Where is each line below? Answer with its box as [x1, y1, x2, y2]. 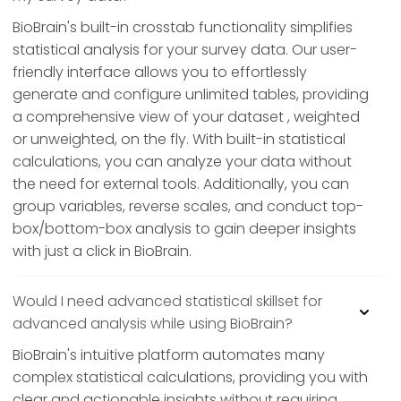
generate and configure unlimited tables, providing [13, 84, 369, 106]
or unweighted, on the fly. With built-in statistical [13, 129, 346, 150]
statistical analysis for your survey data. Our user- [13, 39, 357, 61]
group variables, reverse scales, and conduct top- [13, 196, 363, 218]
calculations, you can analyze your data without [13, 151, 352, 173]
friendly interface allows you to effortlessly [13, 62, 307, 83]
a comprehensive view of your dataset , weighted [13, 107, 360, 128]
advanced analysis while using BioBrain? [13, 313, 293, 335]
